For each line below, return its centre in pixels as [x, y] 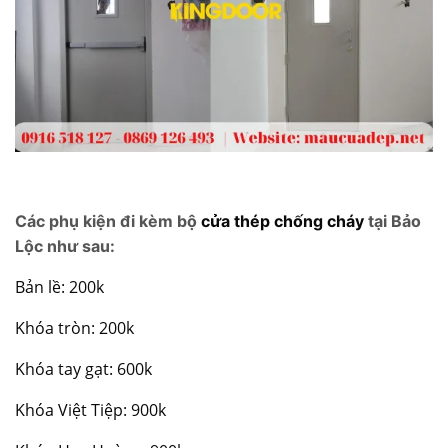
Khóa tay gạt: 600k [83, 369]
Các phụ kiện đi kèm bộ [108, 221]
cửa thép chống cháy [282, 221]
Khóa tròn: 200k [74, 328]
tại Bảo [392, 221]
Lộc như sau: [65, 246]
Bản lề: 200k [59, 287]
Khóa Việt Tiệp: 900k [90, 410]
